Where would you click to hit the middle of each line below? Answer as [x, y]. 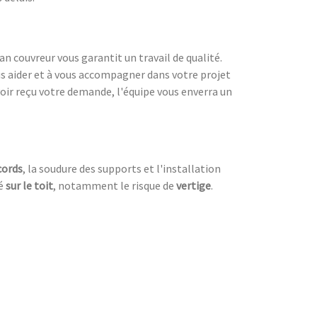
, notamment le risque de [115, 185]
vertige [194, 185]
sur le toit [29, 185]
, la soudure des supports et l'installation [122, 168]
